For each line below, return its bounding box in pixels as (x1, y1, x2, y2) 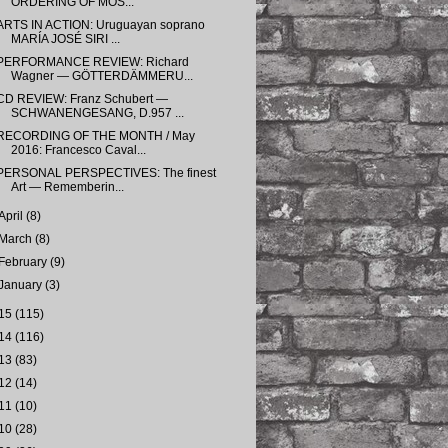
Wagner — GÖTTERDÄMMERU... (10, 69, 193, 83)
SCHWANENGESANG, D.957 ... (10, 106, 184, 120)
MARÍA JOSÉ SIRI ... (10, 32, 120, 46)
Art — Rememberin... (10, 180, 124, 194)
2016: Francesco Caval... (10, 143, 146, 157)
